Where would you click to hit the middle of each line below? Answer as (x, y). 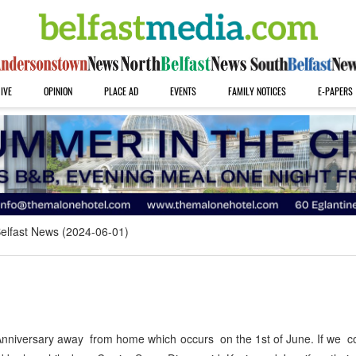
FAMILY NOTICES (257, 91)
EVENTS (183, 91)
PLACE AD (121, 91)
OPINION (58, 91)
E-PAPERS (335, 91)
